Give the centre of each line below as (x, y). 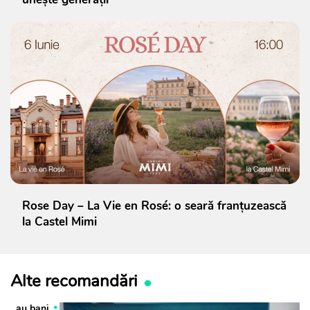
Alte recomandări (74, 281)
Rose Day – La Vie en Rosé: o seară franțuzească (154, 206)
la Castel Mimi (60, 221)
